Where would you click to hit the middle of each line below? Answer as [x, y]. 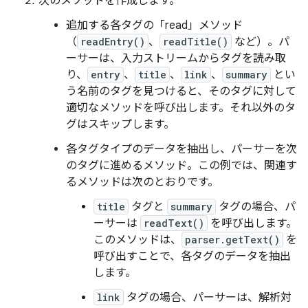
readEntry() [113, 42]
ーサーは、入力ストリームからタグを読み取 [176, 58]
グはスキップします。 [120, 124]
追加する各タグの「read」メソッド [154, 25]
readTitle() [196, 42]
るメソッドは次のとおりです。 [142, 182]
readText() [174, 223]
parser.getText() [232, 240]
